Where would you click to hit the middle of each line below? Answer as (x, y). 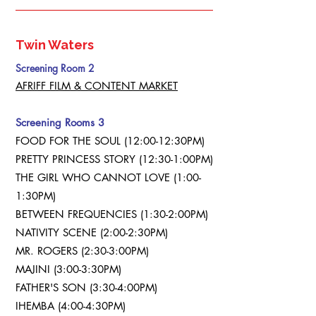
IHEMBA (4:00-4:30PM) (71, 306)
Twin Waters (55, 45)
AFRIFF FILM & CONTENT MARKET (97, 86)
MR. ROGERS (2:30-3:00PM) (82, 251)
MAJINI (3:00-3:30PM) (68, 269)
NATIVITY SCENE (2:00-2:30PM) (92, 232)
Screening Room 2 (55, 68)
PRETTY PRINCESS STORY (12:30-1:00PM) (114, 159)
